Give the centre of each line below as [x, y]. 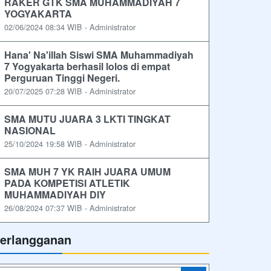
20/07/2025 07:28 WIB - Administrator [70, 91]
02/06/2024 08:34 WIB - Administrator [70, 27]
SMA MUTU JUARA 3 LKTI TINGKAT [87, 119]
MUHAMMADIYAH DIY [55, 195]
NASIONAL [30, 131]
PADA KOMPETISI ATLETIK [67, 183]
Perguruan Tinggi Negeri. [62, 78]
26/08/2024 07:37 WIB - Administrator [70, 208]
